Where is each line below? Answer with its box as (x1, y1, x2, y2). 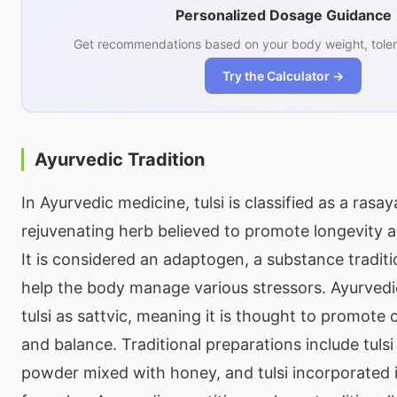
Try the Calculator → (222, 67, 344, 83)
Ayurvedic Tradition (35, 148, 205, 170)
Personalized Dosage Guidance (175, 5, 392, 24)
